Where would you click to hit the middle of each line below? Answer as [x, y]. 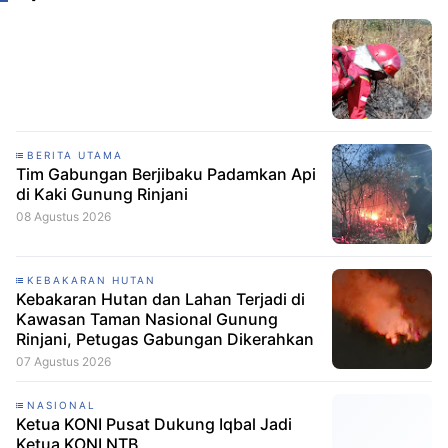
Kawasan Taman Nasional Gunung [147, 318]
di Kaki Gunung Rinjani [102, 193]
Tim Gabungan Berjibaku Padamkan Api [166, 173]
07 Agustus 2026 [63, 361]
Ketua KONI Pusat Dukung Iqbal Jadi [154, 423]
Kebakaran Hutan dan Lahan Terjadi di [160, 298]
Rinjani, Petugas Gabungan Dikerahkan [165, 338]
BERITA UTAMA [75, 154]
